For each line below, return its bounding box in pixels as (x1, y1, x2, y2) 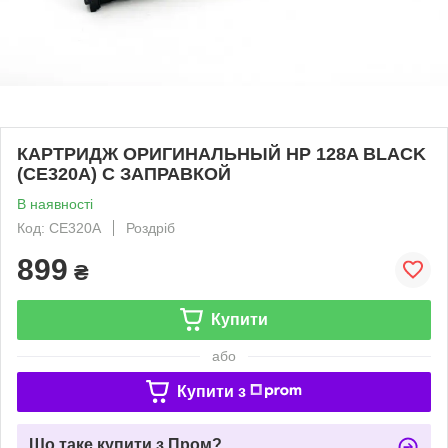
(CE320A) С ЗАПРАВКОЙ (17, 163, 231, 184)
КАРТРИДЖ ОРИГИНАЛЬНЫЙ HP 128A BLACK (17, 143, 426, 164)
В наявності (17, 195, 93, 212)
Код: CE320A (17, 219, 101, 236)
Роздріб (126, 219, 175, 236)
